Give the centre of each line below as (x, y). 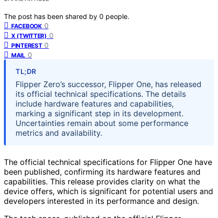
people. (118, 16)
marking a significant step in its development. (100, 113)
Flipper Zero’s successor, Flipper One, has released (109, 84)
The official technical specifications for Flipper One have (108, 162)
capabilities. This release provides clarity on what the (102, 181)
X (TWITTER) (29, 36)
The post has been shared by (52, 16)
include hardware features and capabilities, (95, 103)
